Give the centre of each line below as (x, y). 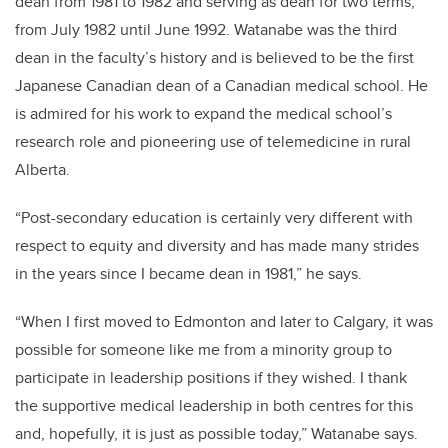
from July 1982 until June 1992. (124, 30)
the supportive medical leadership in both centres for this (214, 406)
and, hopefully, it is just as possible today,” (163, 434)
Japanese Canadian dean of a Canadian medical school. (211, 86)
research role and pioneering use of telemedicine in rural (213, 142)
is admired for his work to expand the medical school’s (203, 114)
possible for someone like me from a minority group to (203, 350)
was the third (350, 30)
